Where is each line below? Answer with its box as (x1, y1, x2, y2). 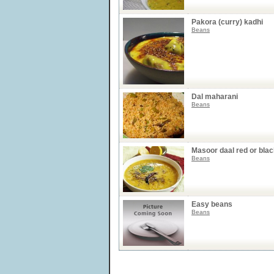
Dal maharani (191, 92, 238, 101)
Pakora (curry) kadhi (191, 18, 263, 26)
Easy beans (191, 200, 232, 209)
